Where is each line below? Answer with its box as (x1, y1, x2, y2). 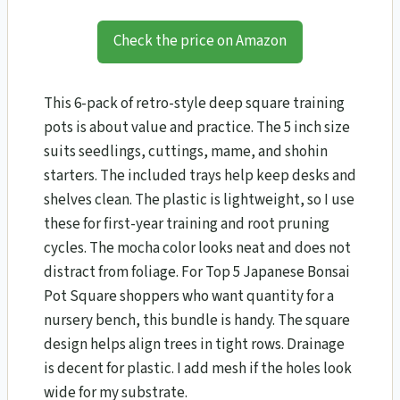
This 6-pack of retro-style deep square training (44, 93, 345, 115)
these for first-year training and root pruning (44, 213, 329, 236)
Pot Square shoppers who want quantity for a (44, 286, 334, 308)
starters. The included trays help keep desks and (44, 165, 356, 187)
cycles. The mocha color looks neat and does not (44, 237, 351, 260)
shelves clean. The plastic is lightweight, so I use (44, 189, 354, 212)
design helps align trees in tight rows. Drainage (44, 334, 345, 356)
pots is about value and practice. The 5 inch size (44, 117, 350, 139)
